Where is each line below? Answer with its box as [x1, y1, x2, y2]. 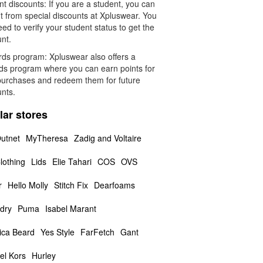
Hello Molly [7, 179, 48, 191]
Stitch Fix [53, 179, 88, 191]
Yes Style [40, 226, 75, 238]
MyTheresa [25, 132, 68, 144]
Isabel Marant [45, 203, 96, 214]
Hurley [31, 249, 56, 261]
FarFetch [80, 226, 114, 238]
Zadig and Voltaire [73, 132, 141, 144]
